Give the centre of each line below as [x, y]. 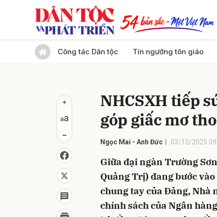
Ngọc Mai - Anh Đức [132, 142]
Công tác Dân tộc [88, 52]
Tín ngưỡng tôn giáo [168, 52]
